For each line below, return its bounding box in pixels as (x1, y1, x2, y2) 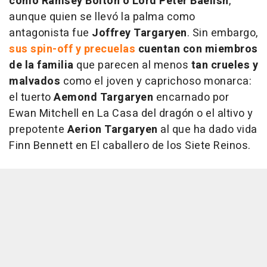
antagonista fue (9, 24, 92, 41)
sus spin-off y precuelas (9, 41, 135, 57)
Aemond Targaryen (54, 89, 153, 105)
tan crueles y (191, 57, 258, 73)
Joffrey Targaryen (92, 24, 187, 41)
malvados (9, 73, 60, 89)
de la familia (9, 57, 76, 73)
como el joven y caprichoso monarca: (60, 73, 252, 89)
